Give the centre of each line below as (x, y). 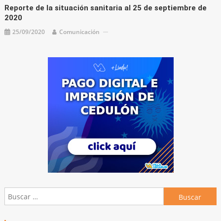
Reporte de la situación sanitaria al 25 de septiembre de (106, 8)
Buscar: (175, 193)
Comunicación (80, 32)
